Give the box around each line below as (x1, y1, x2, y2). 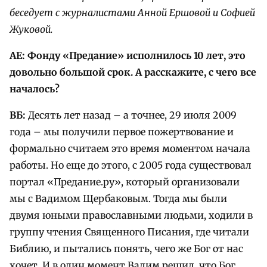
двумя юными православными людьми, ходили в (10, 209, 253, 222)
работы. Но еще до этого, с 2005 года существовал (10, 159, 252, 172)
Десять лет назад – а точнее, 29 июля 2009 (26, 109, 237, 122)
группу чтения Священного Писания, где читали (10, 226, 249, 238)
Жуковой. (10, 23, 53, 36)
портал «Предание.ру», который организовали (10, 176, 240, 188)
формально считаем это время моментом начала (10, 142, 250, 155)
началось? (10, 83, 60, 95)
